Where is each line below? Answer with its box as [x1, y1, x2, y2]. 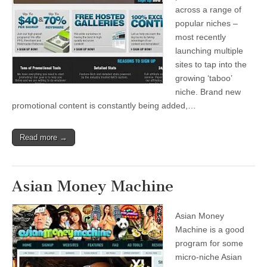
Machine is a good [175, 225, 244, 234]
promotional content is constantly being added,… [12, 101, 196, 110]
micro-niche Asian [175, 252, 242, 262]
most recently [175, 32, 226, 42]
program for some [175, 238, 243, 248]
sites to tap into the [175, 60, 247, 69]
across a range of [175, 5, 241, 14]
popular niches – [175, 18, 238, 28]
